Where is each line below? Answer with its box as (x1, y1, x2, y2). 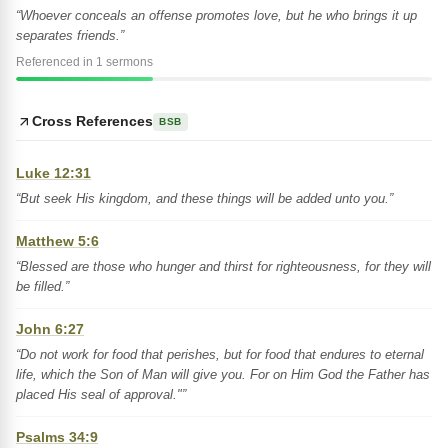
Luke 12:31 (16, 165, 91, 181)
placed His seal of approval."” (16, 387, 186, 402)
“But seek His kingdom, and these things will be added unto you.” (16, 191, 393, 206)
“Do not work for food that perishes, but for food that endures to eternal (16, 347, 424, 362)
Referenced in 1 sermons (16, 56, 153, 68)
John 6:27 (16, 321, 84, 337)
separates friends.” (16, 28, 124, 43)
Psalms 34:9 (16, 429, 98, 445)
